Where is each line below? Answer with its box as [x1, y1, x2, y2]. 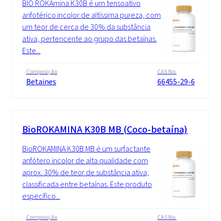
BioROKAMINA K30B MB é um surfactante [22, 144, 150, 154]
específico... [22, 191, 60, 202]
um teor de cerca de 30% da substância [22, 22, 150, 33]
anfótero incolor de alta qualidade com [22, 155, 148, 166]
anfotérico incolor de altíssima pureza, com [22, 10, 161, 21]
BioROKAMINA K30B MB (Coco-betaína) [22, 123, 187, 137]
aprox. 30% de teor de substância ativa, [22, 167, 149, 178]
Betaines [26, 76, 56, 87]
